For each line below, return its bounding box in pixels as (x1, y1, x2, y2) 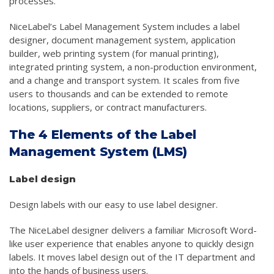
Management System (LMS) (9, 144, 187, 159)
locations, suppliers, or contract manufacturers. (9, 101, 207, 113)
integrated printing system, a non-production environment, (9, 61, 257, 73)
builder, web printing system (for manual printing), (9, 47, 219, 59)
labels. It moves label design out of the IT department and (9, 251, 255, 263)
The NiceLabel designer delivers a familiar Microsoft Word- (9, 224, 257, 236)
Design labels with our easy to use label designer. (9, 198, 218, 210)
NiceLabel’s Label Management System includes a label (9, 20, 240, 32)
